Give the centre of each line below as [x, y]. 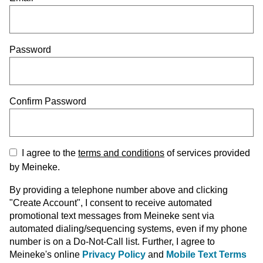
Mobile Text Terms [206, 254]
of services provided [208, 153]
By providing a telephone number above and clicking [119, 190]
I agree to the [49, 153]
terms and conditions [121, 153]
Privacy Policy [114, 254]
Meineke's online [45, 254]
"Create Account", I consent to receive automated [111, 203]
